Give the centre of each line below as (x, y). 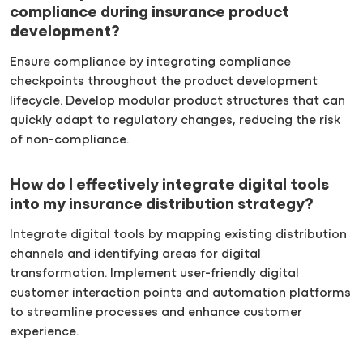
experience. (44, 332)
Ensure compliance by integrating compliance (150, 63)
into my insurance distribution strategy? (161, 205)
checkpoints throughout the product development (164, 82)
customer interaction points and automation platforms (180, 293)
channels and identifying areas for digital (135, 254)
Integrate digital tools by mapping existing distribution (178, 235)
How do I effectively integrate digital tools (169, 186)
